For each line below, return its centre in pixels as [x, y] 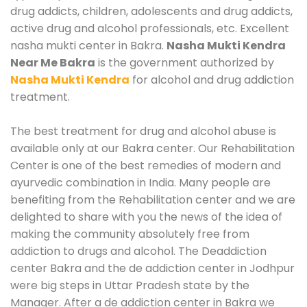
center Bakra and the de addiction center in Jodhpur [152, 268]
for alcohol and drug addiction [212, 79]
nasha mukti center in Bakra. [88, 45]
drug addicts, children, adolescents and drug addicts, [151, 11]
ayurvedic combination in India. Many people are [140, 182]
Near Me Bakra [53, 62]
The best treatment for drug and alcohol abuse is [143, 131]
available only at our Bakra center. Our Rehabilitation [152, 148]
